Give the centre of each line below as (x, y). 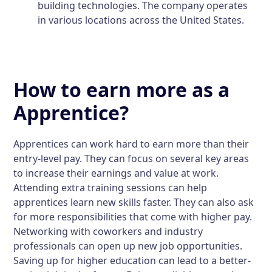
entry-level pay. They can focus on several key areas (131, 158)
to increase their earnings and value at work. (116, 173)
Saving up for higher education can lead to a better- (132, 260)
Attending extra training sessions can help (110, 187)
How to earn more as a (122, 89)
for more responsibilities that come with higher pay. (133, 216)
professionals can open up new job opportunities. (128, 246)
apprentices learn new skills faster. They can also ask (134, 202)
